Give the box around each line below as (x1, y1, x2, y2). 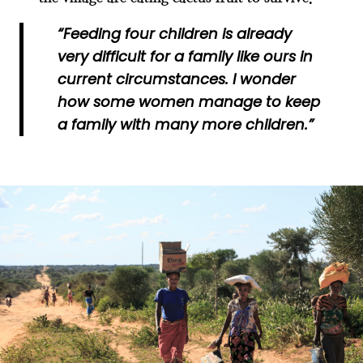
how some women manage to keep (57, 92, 320, 113)
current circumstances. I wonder (57, 69, 296, 90)
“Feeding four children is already (57, 23, 292, 45)
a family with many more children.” (57, 114, 314, 135)
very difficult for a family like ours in (57, 46, 313, 67)
